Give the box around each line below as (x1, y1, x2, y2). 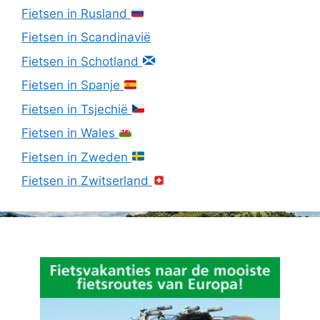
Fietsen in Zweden (21, 149, 131, 164)
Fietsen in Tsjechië (21, 101, 131, 116)
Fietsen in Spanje (21, 78, 124, 92)
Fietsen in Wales (21, 126, 119, 140)
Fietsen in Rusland (21, 6, 131, 21)
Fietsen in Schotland (21, 54, 142, 69)
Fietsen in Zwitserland (21, 174, 152, 188)
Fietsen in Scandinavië (21, 30, 151, 44)
